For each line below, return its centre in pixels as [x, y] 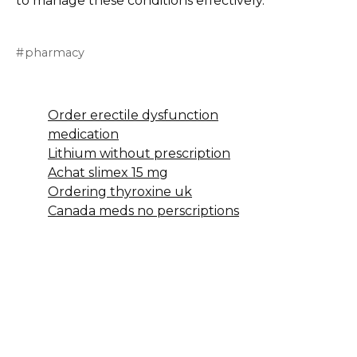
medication [83, 134]
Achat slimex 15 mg [108, 172]
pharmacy [55, 52]
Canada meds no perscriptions [143, 210]
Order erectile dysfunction [133, 115]
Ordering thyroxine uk [120, 191]
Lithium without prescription [139, 153]
